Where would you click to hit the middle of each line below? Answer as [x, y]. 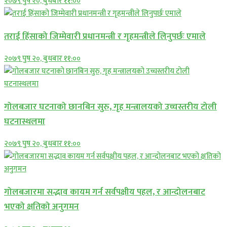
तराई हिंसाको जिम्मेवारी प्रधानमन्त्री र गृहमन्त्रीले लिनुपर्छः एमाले [105, 36]
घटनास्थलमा [25, 121]
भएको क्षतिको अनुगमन [42, 207]
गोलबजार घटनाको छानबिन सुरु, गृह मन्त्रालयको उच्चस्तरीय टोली [110, 106]
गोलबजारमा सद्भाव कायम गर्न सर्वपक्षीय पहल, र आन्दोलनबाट [105, 192]
